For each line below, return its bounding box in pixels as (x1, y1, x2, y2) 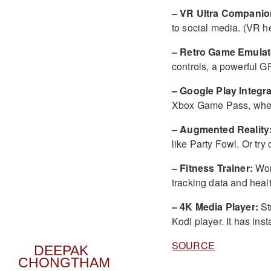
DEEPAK (34, 243, 89, 258)
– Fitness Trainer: (171, 160, 253, 175)
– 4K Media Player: (171, 199, 258, 214)
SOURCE (171, 238, 215, 252)
